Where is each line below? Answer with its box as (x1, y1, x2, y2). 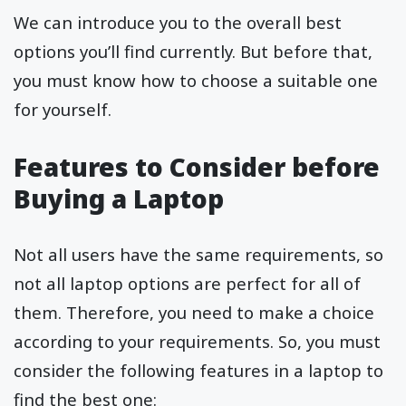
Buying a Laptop (14, 180, 224, 216)
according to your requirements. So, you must (14, 329, 381, 353)
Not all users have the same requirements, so (14, 242, 383, 266)
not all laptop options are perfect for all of (14, 271, 361, 295)
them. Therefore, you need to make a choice (14, 300, 374, 324)
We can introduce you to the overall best (14, 10, 342, 34)
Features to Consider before (14, 149, 380, 184)
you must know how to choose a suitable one (14, 68, 378, 92)
